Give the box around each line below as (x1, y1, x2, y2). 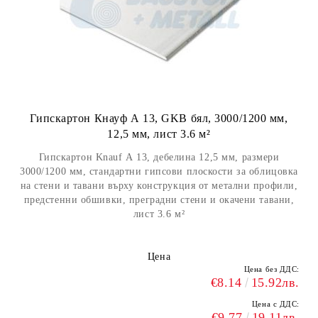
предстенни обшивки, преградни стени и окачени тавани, (23, 194, 295, 205)
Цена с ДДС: (251, 300, 300, 308)
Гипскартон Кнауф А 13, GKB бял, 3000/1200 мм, (30, 112, 288, 124)
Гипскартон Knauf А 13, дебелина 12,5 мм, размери (38, 152, 280, 163)
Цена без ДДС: (243, 265, 300, 273)
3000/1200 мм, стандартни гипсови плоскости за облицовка (20, 166, 298, 177)
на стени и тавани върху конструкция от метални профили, (20, 180, 298, 191)
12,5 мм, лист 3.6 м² (107, 128, 211, 140)
